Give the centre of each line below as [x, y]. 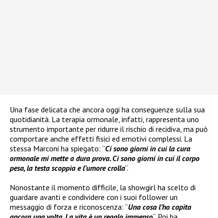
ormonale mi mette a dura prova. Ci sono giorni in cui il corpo [105, 158]
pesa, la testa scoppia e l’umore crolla [67, 168]
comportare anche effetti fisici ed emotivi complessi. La [101, 138]
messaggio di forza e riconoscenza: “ [69, 207]
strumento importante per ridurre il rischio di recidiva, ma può [109, 129]
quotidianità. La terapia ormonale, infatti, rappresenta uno [104, 119]
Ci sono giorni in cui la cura [148, 148]
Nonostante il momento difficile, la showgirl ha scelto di [103, 187]
